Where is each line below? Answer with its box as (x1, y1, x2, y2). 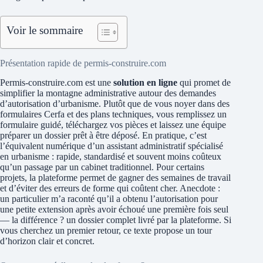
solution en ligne (113, 77, 177, 88)
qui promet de (177, 77, 231, 88)
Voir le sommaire (6, 24, 83, 37)
